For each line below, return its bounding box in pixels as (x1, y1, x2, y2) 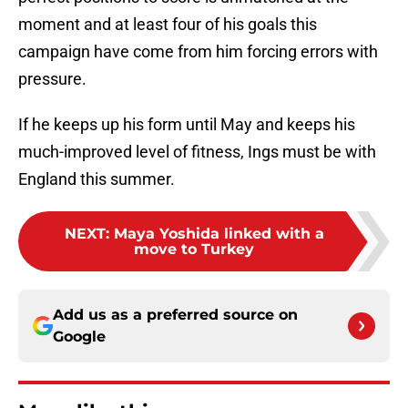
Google (53, 328, 106, 346)
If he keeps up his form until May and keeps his (18, 115, 355, 135)
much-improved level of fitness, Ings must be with (18, 142, 376, 162)
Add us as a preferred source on (53, 306, 298, 324)
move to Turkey (134, 240, 254, 259)
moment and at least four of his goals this (18, 15, 317, 35)
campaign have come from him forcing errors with (18, 42, 378, 62)
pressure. (18, 69, 87, 89)
